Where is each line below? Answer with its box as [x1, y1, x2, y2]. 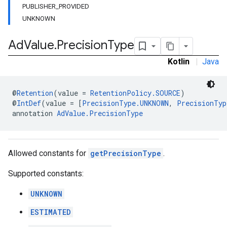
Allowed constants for [8, 148, 88, 158]
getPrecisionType [90, 148, 161, 158]
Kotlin [168, 57, 190, 66]
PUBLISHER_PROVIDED [22, 3, 89, 10]
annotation [12, 108, 57, 118]
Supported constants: [8, 169, 84, 178]
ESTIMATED [30, 207, 71, 217]
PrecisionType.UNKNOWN [82, 98, 169, 108]
